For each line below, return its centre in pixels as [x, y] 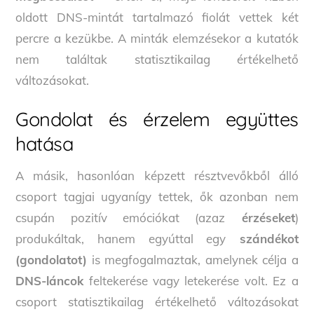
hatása [45, 143]
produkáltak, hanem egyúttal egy [121, 239]
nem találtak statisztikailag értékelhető [157, 60]
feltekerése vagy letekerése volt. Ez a [191, 281]
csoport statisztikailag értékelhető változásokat [157, 302]
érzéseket [260, 218]
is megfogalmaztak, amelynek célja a [193, 260]
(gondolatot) [52, 260]
